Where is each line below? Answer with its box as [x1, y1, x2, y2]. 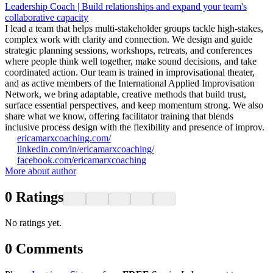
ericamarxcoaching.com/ [17, 133, 111, 144]
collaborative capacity [5, 12, 88, 23]
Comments [16, 240, 83, 257]
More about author [5, 166, 76, 177]
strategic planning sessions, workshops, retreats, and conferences [5, 45, 252, 56]
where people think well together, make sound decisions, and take [5, 56, 257, 67]
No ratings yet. [5, 217, 62, 228]
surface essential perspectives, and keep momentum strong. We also [5, 100, 263, 111]
